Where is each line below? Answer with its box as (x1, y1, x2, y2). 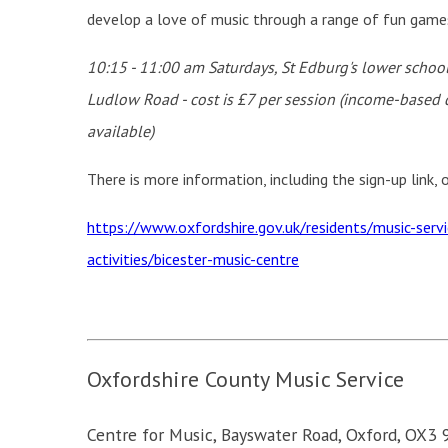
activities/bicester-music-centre (87, 249, 299, 270)
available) (87, 121, 154, 142)
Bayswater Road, (221, 422, 346, 446)
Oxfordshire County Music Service (87, 365, 404, 394)
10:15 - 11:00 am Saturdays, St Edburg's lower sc (87, 57, 418, 78)
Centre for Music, (87, 422, 221, 446)
